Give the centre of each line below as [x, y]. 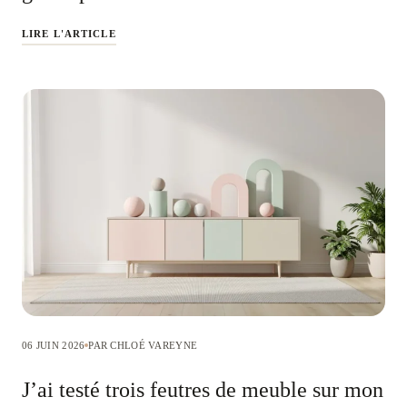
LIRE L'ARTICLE [69, 33]
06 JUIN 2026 [54, 345]
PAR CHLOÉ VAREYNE [143, 345]
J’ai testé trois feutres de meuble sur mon [203, 389]
